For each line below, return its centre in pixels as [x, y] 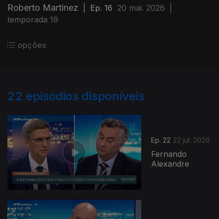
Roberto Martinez [43, 8]
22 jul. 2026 [192, 140]
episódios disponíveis [85, 96]
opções [32, 45]
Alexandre [170, 164]
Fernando [169, 154]
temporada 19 [33, 20]
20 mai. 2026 [141, 8]
